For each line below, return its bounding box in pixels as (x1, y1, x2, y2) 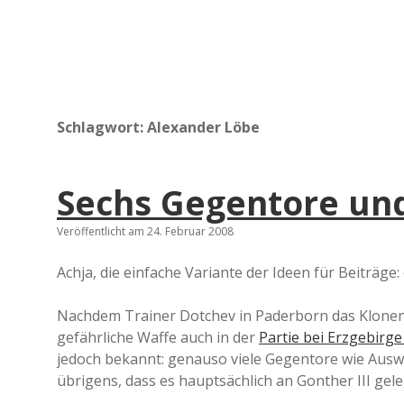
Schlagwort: (57, 117, 147, 137)
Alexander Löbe (147, 117, 260, 137)
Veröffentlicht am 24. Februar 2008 (57, 224, 234, 239)
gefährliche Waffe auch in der (57, 327, 259, 347)
